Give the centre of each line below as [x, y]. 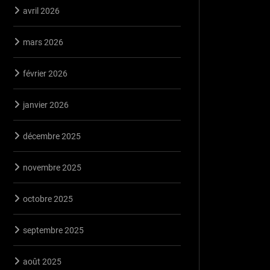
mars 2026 [43, 42]
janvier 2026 [46, 105]
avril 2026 [41, 11]
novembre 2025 [52, 167]
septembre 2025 [53, 230]
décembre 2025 [52, 136]
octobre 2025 [48, 199]
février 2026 [45, 73]
